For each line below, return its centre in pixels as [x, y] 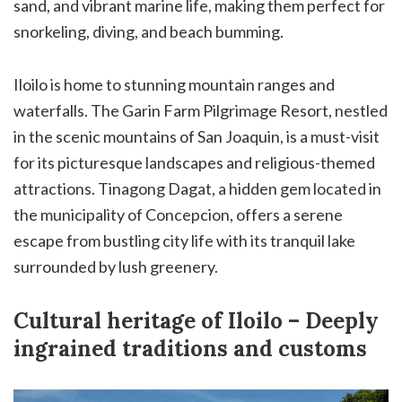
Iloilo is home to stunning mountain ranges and [174, 84]
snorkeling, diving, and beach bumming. [149, 31]
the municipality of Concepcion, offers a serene [178, 214]
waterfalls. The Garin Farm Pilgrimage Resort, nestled [201, 110]
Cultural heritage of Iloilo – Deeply [196, 320]
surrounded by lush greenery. [116, 266]
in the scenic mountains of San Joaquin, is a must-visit [197, 136]
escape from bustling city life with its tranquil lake [184, 240]
